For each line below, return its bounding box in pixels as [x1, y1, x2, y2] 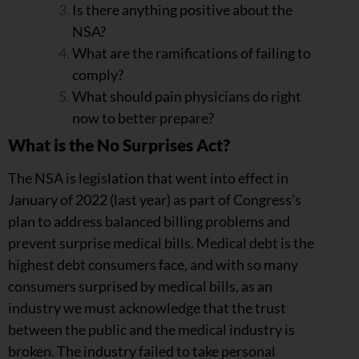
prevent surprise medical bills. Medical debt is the [8, 234, 314, 252]
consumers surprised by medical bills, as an [8, 277, 272, 296]
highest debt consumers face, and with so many [8, 256, 298, 274]
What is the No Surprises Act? [8, 135, 233, 155]
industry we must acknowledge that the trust [8, 299, 286, 317]
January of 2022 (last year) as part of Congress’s [8, 191, 301, 209]
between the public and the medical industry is [8, 321, 295, 339]
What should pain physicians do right [72, 87, 301, 106]
